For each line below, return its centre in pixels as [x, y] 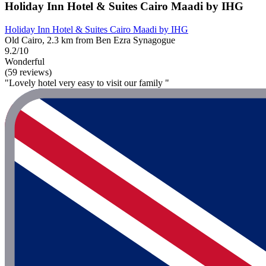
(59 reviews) [28, 72]
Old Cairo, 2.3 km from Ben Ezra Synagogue [90, 40]
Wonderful [25, 62]
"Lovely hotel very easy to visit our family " [87, 83]
